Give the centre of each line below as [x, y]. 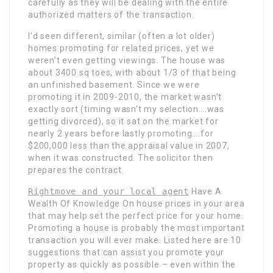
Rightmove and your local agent [108, 192]
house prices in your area [190, 204]
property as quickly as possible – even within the [132, 265]
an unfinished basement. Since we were [114, 85]
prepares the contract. [76, 170]
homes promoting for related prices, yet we [121, 48]
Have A [206, 192]
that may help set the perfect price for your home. [136, 216]
